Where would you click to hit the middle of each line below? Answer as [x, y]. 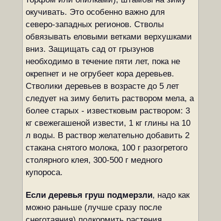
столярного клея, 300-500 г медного [94, 160]
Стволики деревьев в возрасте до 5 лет [102, 86]
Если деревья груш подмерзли [89, 195]
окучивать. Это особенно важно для [95, 12]
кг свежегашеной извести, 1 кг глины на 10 [108, 123]
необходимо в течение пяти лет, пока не [103, 61]
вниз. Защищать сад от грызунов [90, 49]
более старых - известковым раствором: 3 [108, 111]
